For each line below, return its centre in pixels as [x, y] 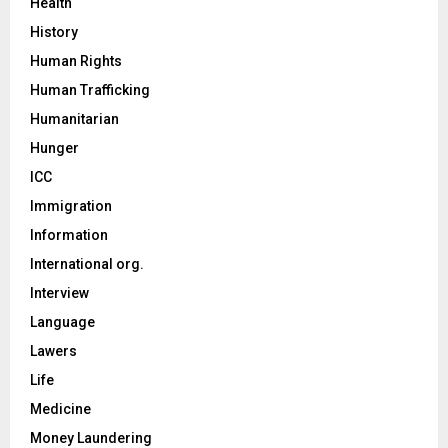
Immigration [71, 205]
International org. [87, 263]
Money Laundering [91, 437]
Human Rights [76, 60]
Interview [59, 292]
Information [69, 234]
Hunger [54, 147]
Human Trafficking [90, 89]
